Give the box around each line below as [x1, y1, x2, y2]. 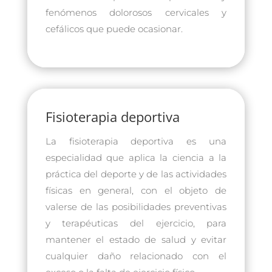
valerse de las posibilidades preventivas [45, 200, 227, 212]
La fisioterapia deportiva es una [45, 135, 227, 147]
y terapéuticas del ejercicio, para [45, 217, 227, 229]
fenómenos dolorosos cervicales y [45, 6, 227, 18]
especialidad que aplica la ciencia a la [45, 151, 227, 163]
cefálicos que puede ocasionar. [45, 22, 183, 35]
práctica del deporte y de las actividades [45, 168, 227, 180]
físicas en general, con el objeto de [45, 184, 227, 196]
